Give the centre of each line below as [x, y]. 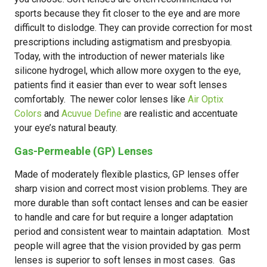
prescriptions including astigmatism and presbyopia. [123, 42]
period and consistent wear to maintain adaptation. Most [132, 232]
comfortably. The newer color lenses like [101, 99]
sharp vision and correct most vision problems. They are [131, 189]
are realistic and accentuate [181, 114]
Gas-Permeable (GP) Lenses [83, 151]
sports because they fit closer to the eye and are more [127, 13]
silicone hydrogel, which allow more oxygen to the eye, [128, 71]
